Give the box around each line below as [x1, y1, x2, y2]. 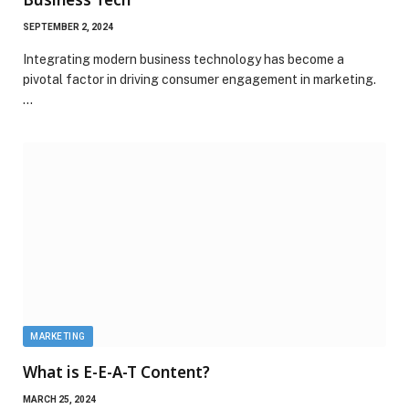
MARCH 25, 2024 [23, 393, 96, 404]
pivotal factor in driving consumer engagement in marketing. [23, 71, 376, 87]
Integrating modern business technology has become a [23, 51, 344, 67]
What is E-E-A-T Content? [23, 361, 210, 383]
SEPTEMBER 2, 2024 [23, 21, 113, 32]
